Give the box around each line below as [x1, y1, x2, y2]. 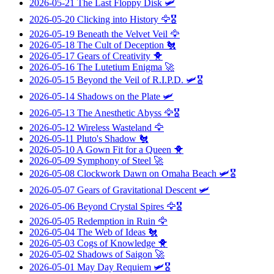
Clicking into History [77, 13, 158, 24]
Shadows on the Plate [77, 91, 160, 102]
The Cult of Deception [77, 39, 164, 50]
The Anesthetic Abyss [77, 107, 161, 118]
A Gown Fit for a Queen [76, 144, 171, 155]
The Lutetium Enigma [77, 61, 162, 72]
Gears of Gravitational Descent [77, 184, 196, 195]
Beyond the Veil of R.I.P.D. [77, 74, 183, 85]
